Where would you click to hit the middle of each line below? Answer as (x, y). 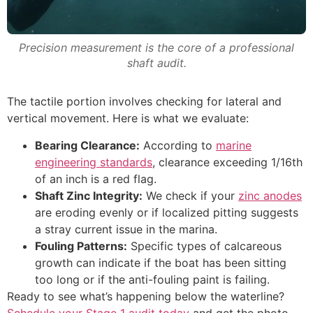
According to (178, 145)
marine (234, 145)
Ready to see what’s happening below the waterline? (146, 296)
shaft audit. (156, 63)
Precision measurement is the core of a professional (156, 48)
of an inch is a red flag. (96, 179)
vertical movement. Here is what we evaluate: (128, 118)
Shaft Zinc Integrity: (89, 195)
